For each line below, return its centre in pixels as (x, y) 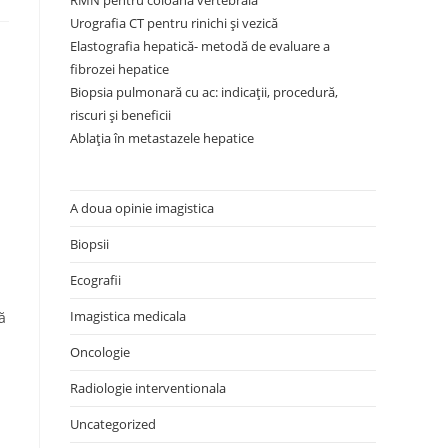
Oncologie (100, 352)
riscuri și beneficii (120, 115)
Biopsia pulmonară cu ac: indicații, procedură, (204, 92)
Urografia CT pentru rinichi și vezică (174, 23)
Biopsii (89, 244)
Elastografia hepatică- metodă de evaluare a (200, 46)
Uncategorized (113, 424)
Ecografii (95, 280)
